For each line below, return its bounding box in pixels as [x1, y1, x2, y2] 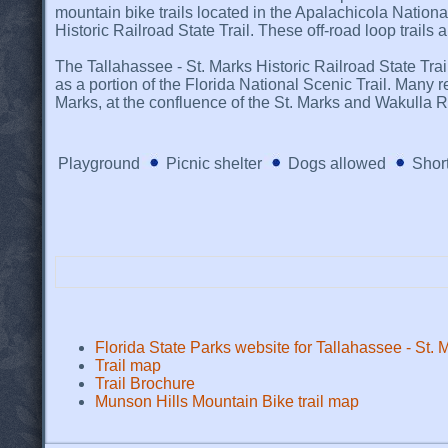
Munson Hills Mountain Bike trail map [95, 392, 359, 410]
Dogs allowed [287, 154, 386, 172]
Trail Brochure [95, 374, 195, 392]
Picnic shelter [165, 154, 262, 172]
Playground [57, 154, 140, 172]
